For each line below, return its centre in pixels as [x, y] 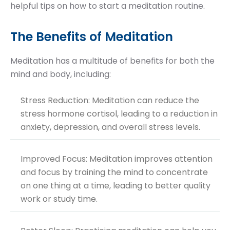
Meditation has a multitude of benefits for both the [112, 61]
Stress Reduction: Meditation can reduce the [110, 100]
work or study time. [59, 199]
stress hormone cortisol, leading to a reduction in [119, 113]
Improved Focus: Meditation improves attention [117, 159]
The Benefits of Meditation [92, 36]
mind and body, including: [61, 74]
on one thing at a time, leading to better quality [116, 185]
